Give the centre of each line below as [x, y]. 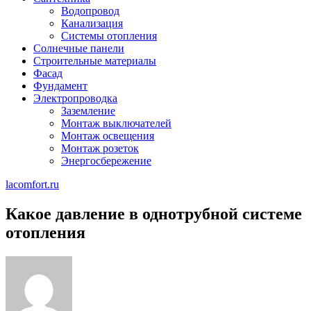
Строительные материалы [95, 61]
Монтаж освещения [108, 136]
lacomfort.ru [32, 184]
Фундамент [60, 86]
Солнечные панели [79, 48]
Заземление [88, 111]
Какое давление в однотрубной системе [154, 213]
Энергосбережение [106, 161]
